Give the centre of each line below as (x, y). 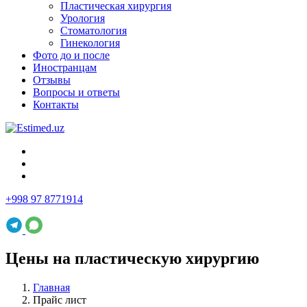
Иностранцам (65, 67)
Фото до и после (71, 55)
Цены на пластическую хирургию (132, 259)
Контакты (56, 104)
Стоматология (94, 30)
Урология (83, 18)
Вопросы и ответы (76, 92)
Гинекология (90, 42)
